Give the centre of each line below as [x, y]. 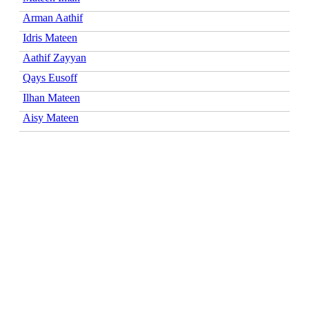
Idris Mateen [50, 37]
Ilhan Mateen [51, 97]
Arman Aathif [53, 17]
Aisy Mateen [51, 117]
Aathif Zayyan [54, 57]
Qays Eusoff [50, 77]
